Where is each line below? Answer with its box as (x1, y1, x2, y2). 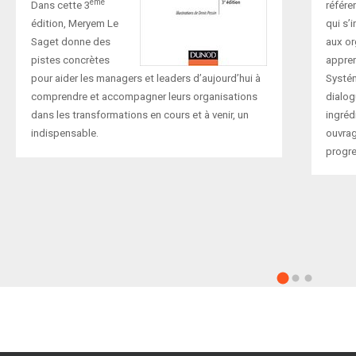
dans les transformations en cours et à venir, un (30, 109, 249, 122)
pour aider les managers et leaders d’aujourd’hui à (30, 72, 261, 85)
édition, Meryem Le (30, 17, 118, 30)
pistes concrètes (30, 54, 110, 67)
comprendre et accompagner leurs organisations (30, 91, 257, 103)
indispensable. (30, 127, 99, 140)
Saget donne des (30, 36, 110, 48)
